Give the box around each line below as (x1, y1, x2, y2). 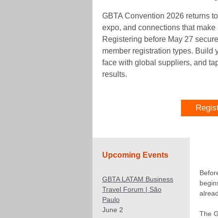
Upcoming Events (102, 151, 168, 159)
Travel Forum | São (102, 185, 162, 193)
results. (102, 70, 127, 78)
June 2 (102, 206, 123, 214)
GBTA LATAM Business (102, 175, 173, 183)
